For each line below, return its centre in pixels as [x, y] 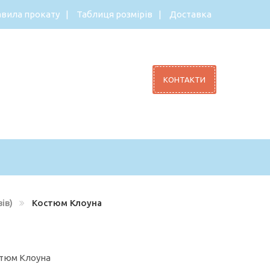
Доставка [190, 14]
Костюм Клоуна [66, 203]
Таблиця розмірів [115, 14]
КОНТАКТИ [184, 80]
